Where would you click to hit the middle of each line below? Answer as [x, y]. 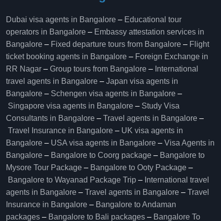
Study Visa [161, 106]
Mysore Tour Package [44, 167]
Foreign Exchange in [172, 56]
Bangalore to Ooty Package [138, 167]
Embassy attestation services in [149, 32]
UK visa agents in [152, 130]
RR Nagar [24, 69]
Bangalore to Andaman [136, 204]
